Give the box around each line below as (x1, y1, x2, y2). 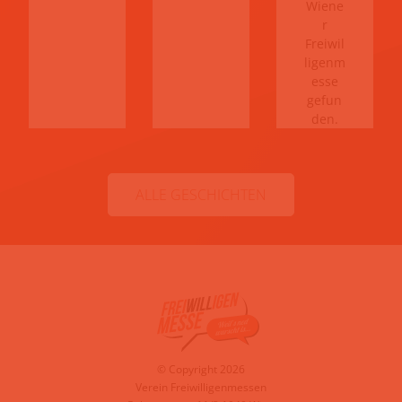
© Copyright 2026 (157, 361, 245, 377)
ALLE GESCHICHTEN (135, 184, 267, 205)
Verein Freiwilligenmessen (135, 379, 267, 395)
